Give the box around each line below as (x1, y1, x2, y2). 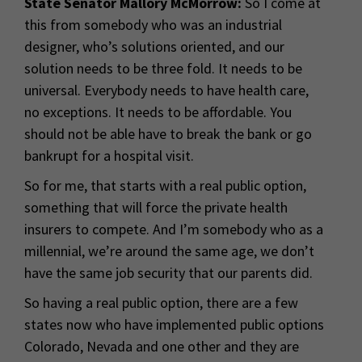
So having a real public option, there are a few (24, 293, 298, 313)
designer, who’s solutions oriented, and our (24, 37, 284, 57)
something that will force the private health (24, 198, 288, 217)
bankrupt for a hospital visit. (24, 146, 194, 166)
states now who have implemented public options (24, 315, 324, 335)
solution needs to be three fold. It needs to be (24, 59, 302, 78)
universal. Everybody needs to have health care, (24, 81, 309, 100)
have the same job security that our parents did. (24, 263, 313, 283)
